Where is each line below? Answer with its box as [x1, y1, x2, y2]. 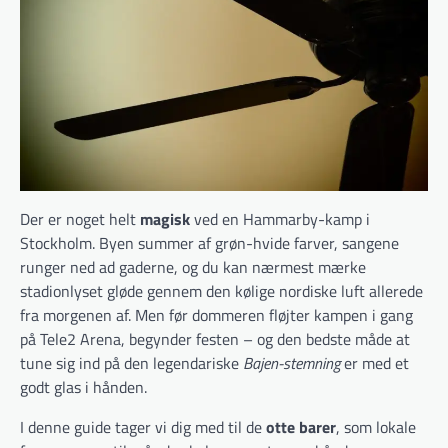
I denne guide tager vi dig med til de [20, 415, 266, 439]
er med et [340, 351, 409, 375]
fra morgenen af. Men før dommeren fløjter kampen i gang [20, 303, 413, 327]
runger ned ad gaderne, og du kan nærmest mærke [20, 255, 366, 279]
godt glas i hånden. [20, 375, 147, 399]
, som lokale [336, 415, 416, 439]
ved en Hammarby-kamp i [190, 207, 370, 231]
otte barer [266, 415, 336, 439]
